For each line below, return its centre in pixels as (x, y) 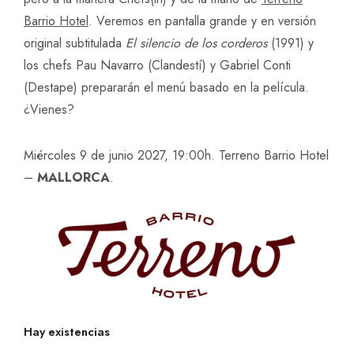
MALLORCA (73, 177)
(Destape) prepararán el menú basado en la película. (166, 87)
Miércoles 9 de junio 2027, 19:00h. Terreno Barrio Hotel (176, 155)
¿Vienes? (49, 109)
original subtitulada (75, 43)
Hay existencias (67, 331)
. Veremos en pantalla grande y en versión (202, 21)
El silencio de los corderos (196, 43)
